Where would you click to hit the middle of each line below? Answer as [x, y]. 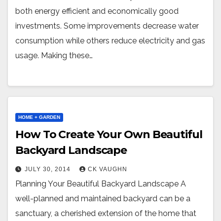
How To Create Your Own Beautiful [109, 134]
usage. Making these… [54, 56]
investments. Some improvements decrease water [107, 26]
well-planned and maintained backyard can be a [103, 198]
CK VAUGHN [108, 169]
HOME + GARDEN [39, 117]
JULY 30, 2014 [49, 169]
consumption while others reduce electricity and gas [110, 41]
